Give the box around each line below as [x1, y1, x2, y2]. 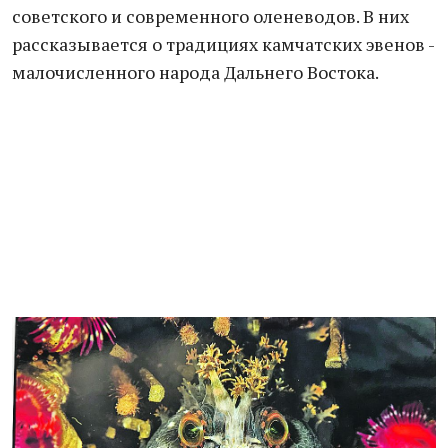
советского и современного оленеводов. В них [12, 4, 409, 28]
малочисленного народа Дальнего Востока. [12, 60, 379, 84]
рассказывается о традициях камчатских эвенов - [12, 32, 434, 56]
